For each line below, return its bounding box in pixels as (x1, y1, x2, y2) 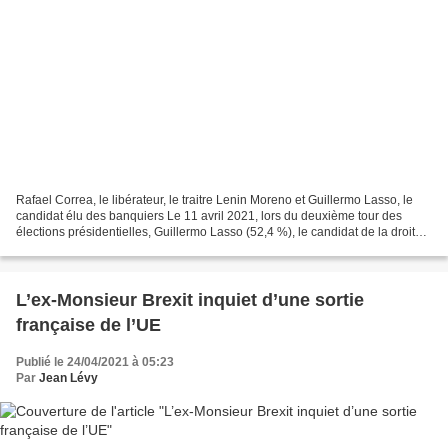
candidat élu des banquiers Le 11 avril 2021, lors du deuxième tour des (16, 208, 167, 223)
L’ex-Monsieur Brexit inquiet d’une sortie (16, 289, 364, 310)
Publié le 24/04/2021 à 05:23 (16, 354, 174, 369)
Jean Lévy (39, 370, 98, 385)
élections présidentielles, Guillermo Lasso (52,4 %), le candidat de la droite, (16, 224, 425, 239)
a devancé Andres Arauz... (16, 240, 159, 255)
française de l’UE (16, 314, 161, 335)
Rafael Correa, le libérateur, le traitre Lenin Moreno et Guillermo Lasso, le (16, 192, 413, 207)
